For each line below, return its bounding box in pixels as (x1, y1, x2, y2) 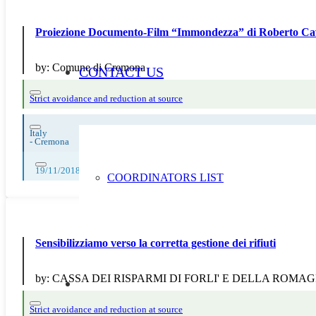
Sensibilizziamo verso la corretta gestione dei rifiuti (35, 236, 276, 249)
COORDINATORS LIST (107, 171, 224, 183)
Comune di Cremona (52, 61, 145, 73)
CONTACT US (79, 63, 164, 80)
